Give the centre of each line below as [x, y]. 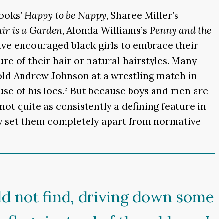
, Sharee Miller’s [142, 15]
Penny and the [180, 30]
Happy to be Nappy [65, 15]
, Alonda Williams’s [106, 30]
